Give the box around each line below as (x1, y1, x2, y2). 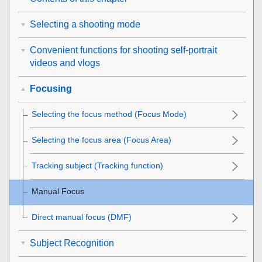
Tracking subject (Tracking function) (32, 161, 163, 171)
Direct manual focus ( (32, 212, 111, 222)
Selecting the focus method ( (32, 109, 137, 119)
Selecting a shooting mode (30, 19, 140, 30)
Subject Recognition (30, 238, 114, 249)
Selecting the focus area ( (32, 135, 126, 145)
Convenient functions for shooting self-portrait (30, 45, 217, 56)
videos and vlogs (30, 58, 100, 68)
